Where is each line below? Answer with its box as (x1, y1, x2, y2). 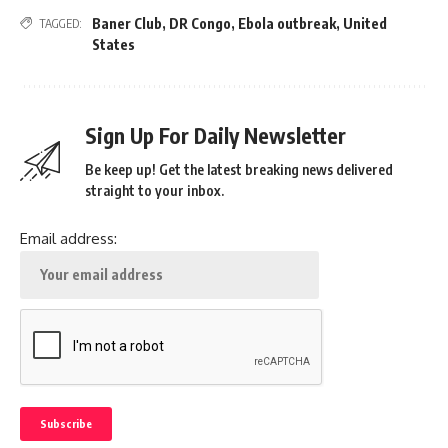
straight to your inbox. (85, 181, 224, 199)
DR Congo (169, 14, 231, 32)
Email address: (20, 228, 117, 248)
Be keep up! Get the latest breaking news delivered (85, 160, 393, 178)
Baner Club (92, 14, 162, 32)
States (92, 35, 135, 53)
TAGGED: (39, 15, 82, 31)
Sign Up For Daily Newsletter (85, 121, 346, 149)
